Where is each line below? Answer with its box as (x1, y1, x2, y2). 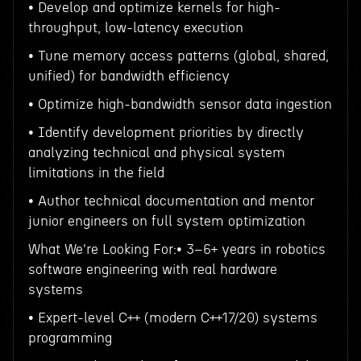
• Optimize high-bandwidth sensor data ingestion (27, 98, 332, 111)
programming (27, 331, 112, 345)
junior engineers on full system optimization (27, 214, 305, 228)
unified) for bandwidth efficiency (27, 69, 230, 83)
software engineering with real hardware (27, 263, 277, 276)
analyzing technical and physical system (27, 146, 285, 160)
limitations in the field (27, 166, 164, 180)
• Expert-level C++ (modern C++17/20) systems (27, 311, 317, 325)
